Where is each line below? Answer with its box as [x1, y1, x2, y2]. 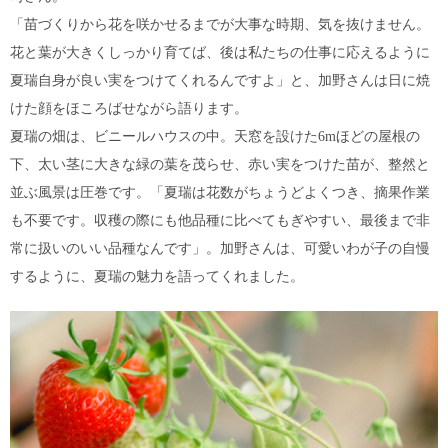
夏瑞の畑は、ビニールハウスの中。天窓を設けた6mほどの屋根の [10, 128, 420, 144]
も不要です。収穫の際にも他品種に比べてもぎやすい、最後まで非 [10, 212, 430, 228]
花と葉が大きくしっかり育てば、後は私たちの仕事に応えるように [10, 44, 430, 60]
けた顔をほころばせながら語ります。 [10, 100, 248, 116]
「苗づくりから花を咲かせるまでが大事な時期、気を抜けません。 [10, 16, 430, 32]
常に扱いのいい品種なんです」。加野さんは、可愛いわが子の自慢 [10, 240, 430, 256]
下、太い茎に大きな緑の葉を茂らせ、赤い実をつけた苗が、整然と [10, 156, 430, 172]
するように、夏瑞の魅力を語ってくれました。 [10, 268, 304, 284]
